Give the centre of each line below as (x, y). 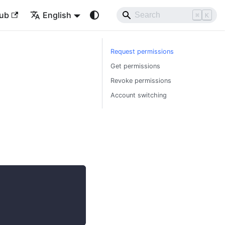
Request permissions (142, 51)
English (57, 15)
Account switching (139, 95)
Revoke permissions (141, 81)
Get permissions (135, 66)
